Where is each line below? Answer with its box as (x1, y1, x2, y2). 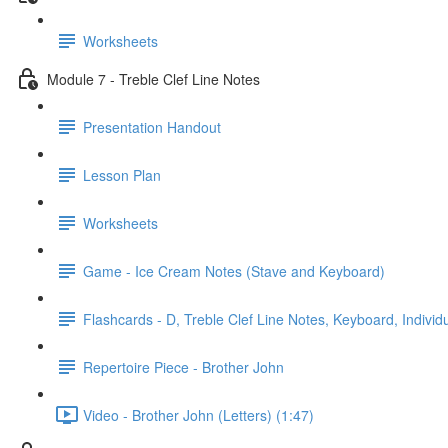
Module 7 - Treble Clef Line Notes (47, 68, 260, 89)
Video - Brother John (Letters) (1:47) (83, 404, 314, 425)
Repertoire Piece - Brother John (83, 356, 284, 377)
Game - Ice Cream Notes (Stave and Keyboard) (83, 260, 385, 281)
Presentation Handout (83, 116, 221, 137)
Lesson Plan (83, 164, 161, 185)
